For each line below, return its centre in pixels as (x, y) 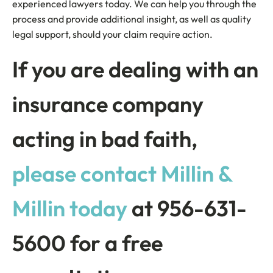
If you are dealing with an (135, 69)
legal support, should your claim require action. (112, 34)
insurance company (108, 104)
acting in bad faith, (105, 139)
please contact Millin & (122, 173)
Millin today (70, 208)
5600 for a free (87, 243)
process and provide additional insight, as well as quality (132, 19)
